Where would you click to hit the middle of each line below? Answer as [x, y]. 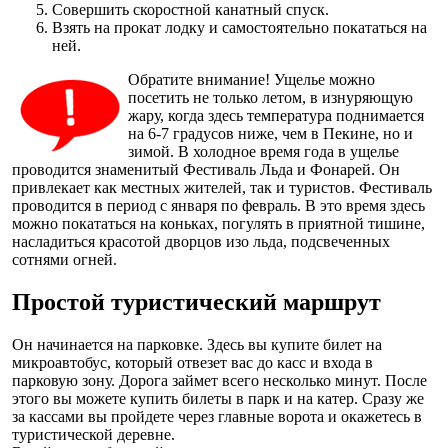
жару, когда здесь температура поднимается [276, 115]
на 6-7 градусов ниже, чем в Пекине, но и [270, 133]
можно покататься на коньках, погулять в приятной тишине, [218, 223]
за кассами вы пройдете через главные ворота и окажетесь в [217, 416]
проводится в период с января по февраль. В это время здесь [218, 205]
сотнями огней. [64, 259]
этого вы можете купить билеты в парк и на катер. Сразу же [218, 398]
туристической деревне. [93, 434]
